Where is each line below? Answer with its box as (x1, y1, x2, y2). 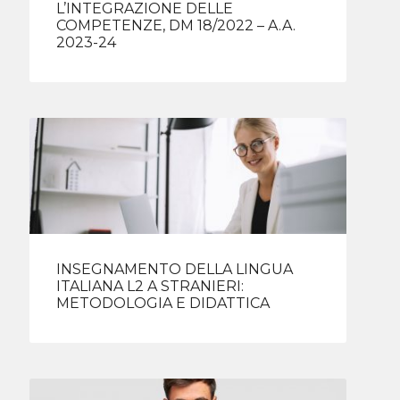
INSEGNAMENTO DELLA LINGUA (56, 260, 294, 278)
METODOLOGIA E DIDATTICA (56, 294, 271, 312)
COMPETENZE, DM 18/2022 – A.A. (56, 17, 296, 35)
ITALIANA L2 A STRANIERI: (56, 277, 245, 295)
